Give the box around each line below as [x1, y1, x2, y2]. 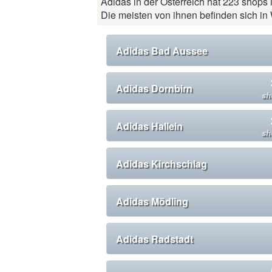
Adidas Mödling [116, 194, 188, 208]
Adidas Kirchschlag [116, 156, 207, 171]
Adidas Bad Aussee [116, 43, 208, 58]
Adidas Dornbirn [116, 81, 192, 95]
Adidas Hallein [116, 118, 183, 133]
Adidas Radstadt [116, 231, 193, 246]
